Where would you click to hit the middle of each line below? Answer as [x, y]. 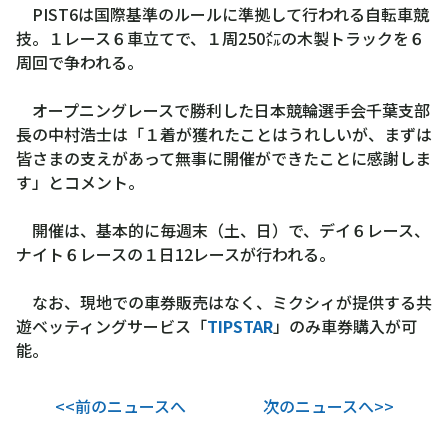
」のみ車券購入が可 [345, 325]
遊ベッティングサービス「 [111, 325]
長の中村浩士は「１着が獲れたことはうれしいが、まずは [224, 133]
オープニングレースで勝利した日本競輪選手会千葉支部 [223, 109]
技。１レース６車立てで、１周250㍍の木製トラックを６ [220, 37]
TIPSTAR [240, 325]
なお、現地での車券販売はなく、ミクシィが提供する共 [224, 301]
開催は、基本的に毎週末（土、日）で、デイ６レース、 [223, 229]
